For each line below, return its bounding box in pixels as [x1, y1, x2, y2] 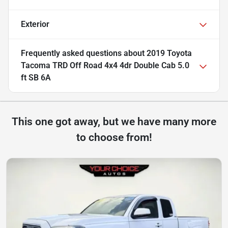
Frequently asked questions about [21, 48, 147, 59]
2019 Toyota [147, 48, 192, 59]
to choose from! [76, 131, 152, 144]
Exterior [21, 19, 49, 30]
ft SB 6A [21, 73, 51, 83]
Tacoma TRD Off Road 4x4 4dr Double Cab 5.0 [21, 61, 189, 71]
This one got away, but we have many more [12, 116, 216, 128]
